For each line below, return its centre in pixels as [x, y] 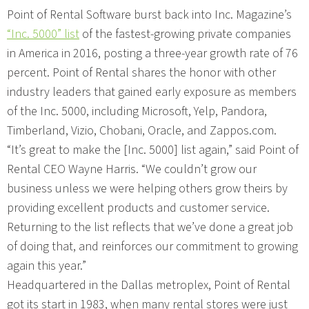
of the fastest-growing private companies [185, 34]
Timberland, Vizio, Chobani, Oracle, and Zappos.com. [142, 130]
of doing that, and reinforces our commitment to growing [152, 246]
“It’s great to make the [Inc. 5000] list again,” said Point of [153, 150]
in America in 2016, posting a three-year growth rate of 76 [152, 53]
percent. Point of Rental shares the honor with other [141, 72]
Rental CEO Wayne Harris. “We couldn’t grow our [132, 169]
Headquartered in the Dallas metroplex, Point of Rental [149, 285]
